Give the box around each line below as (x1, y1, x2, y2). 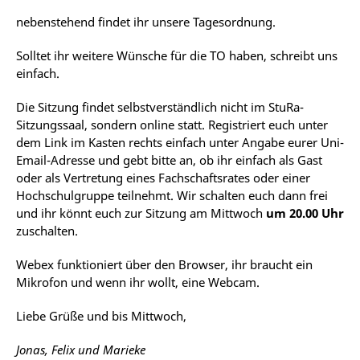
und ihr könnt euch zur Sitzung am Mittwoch (16, 205, 266, 221)
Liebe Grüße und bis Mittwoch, (16, 308, 186, 324)
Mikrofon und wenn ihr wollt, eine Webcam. (16, 274, 260, 290)
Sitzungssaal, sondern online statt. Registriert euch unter (16, 117, 328, 133)
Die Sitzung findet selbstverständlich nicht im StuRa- (16, 99, 304, 115)
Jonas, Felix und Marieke (16, 342, 145, 358)
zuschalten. (16, 223, 81, 239)
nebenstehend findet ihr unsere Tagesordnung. (16, 14, 279, 30)
